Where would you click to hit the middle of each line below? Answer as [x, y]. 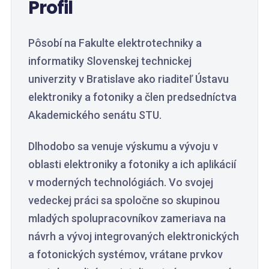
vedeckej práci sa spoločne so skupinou [124, 200]
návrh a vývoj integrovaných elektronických [134, 236]
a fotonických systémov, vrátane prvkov [125, 254]
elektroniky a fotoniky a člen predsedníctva [132, 97]
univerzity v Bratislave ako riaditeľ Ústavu [128, 79]
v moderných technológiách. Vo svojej [121, 182]
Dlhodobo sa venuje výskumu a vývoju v [123, 146]
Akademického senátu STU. [95, 115]
